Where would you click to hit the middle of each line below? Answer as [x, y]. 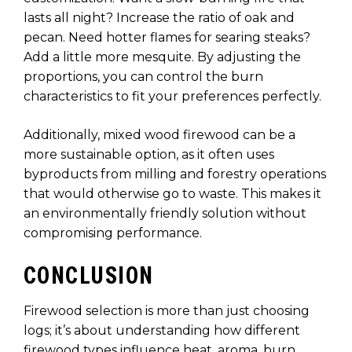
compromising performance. [113, 233]
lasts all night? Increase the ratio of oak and [159, 18]
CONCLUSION [89, 275]
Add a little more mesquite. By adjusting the [162, 57]
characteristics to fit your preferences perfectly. [172, 97]
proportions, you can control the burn [143, 77]
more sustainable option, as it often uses [149, 155]
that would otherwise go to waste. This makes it [172, 194]
